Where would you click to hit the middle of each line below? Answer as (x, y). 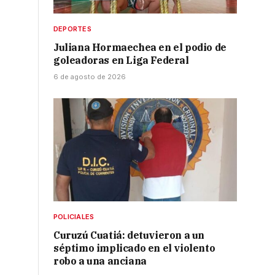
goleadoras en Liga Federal (121, 60)
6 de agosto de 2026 (90, 77)
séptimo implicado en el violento (134, 248)
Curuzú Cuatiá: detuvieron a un (129, 235)
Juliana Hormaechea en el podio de (140, 48)
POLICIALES (74, 217)
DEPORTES (72, 29)
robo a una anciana (100, 261)
